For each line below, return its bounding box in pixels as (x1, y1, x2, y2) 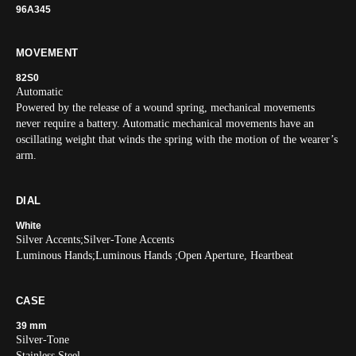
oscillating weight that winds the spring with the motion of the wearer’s (16, 133, 338, 145)
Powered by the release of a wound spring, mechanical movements (16, 102, 315, 114)
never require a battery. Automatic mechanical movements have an (16, 118, 314, 130)
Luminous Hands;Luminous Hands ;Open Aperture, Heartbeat (16, 250, 293, 261)
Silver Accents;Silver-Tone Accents (16, 234, 174, 246)
